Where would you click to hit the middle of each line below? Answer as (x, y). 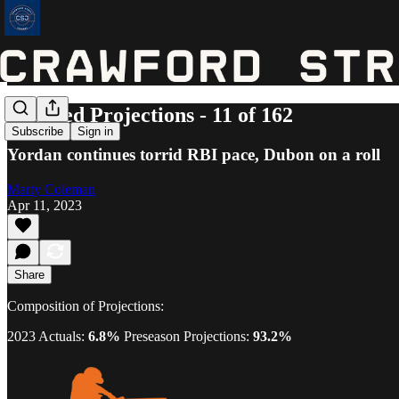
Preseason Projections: (188, 336)
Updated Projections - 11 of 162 (150, 114)
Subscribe (37, 132)
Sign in (95, 132)
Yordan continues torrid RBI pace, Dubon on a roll (194, 154)
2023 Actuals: (48, 336)
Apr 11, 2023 (45, 205)
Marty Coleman (51, 189)
